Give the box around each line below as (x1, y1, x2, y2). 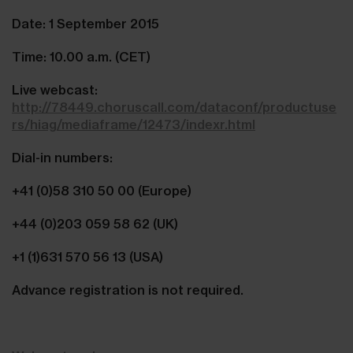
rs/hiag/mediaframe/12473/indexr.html (12, 116, 255, 132)
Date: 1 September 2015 (12, 15, 159, 32)
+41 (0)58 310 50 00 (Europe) (12, 182, 191, 199)
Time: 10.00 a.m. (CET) (12, 48, 150, 65)
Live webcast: (12, 81, 98, 98)
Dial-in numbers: (12, 149, 116, 165)
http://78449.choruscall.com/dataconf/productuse (12, 98, 336, 115)
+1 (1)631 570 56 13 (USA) (12, 248, 163, 265)
